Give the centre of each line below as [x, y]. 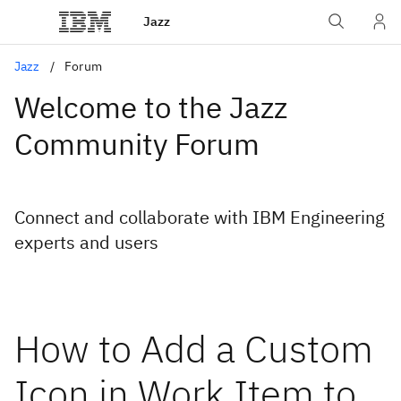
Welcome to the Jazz [151, 107]
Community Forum [137, 144]
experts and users [86, 242]
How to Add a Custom [194, 349]
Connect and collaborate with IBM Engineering [200, 217]
